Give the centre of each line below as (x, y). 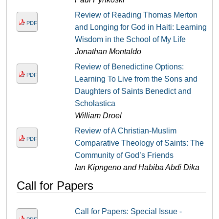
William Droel (98, 116)
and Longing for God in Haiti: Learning (141, 27)
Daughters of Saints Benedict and (133, 91)
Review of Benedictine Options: (129, 67)
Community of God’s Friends (124, 155)
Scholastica (95, 104)
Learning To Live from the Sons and (136, 79)
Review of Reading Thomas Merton (136, 15)
